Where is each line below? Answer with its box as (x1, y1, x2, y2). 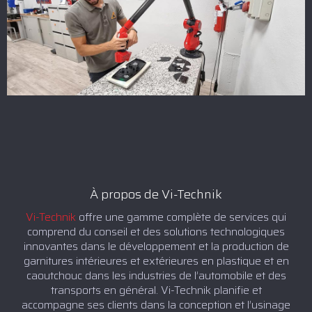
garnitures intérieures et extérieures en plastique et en (23, 251, 289, 270)
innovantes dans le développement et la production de (23, 237, 289, 255)
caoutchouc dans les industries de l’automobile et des (26, 266, 286, 284)
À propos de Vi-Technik (90, 184, 222, 204)
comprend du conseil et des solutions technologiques (27, 222, 285, 240)
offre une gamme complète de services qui (76, 208, 286, 226)
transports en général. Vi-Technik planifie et (50, 281, 262, 299)
